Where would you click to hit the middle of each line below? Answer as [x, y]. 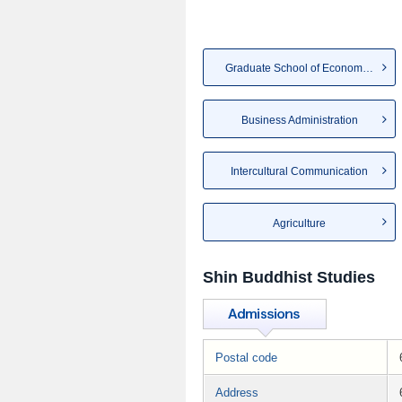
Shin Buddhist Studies [289, 277]
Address [237, 392]
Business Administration [299, 120]
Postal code [246, 357]
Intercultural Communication [299, 172]
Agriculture [299, 223]
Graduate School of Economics [368, 69]
